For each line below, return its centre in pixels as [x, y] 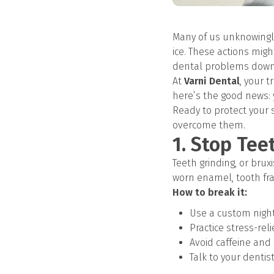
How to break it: [210, 192]
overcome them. [209, 125]
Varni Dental [212, 81]
